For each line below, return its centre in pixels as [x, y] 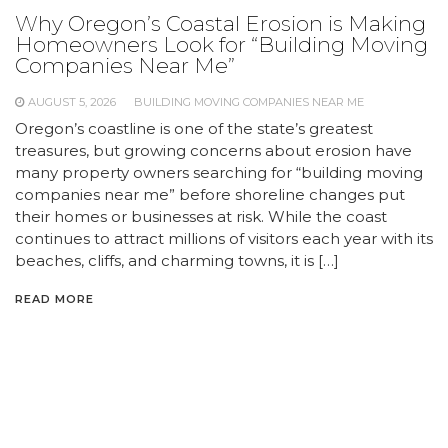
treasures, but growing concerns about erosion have [213, 150]
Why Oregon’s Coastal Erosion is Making [220, 23]
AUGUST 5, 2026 [72, 101]
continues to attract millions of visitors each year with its [224, 238]
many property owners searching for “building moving [219, 172]
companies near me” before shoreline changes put [210, 194]
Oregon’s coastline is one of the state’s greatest [194, 128]
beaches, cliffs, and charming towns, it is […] [177, 260]
